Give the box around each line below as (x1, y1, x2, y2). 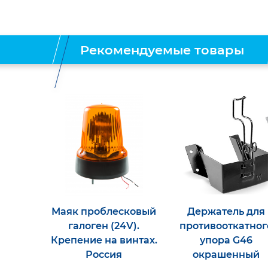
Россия (86, 249, 122, 260)
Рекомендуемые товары (80, 42, 244, 57)
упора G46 (199, 234, 252, 246)
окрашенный (192, 249, 260, 260)
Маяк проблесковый (51, 206, 156, 217)
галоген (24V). (68, 220, 139, 232)
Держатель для (187, 206, 265, 217)
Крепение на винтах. (50, 234, 157, 246)
